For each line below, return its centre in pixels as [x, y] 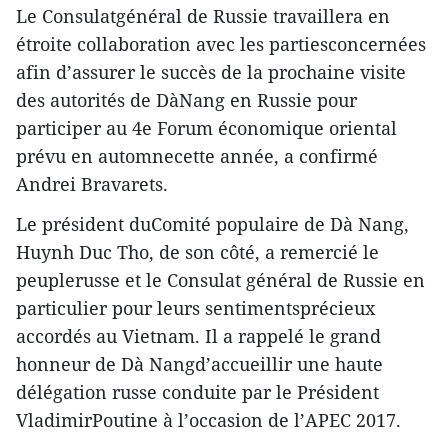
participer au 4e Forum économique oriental [206, 128]
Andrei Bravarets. [92, 184]
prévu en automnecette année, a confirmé [197, 156]
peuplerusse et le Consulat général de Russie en [220, 280]
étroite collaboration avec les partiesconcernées [221, 44]
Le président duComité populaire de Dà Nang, [212, 224]
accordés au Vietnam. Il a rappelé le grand [198, 336]
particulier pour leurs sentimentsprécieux [195, 308]
